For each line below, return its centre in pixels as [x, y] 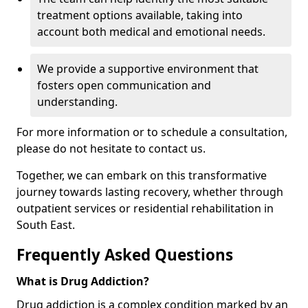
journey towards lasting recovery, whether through [150, 192]
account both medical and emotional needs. [151, 32]
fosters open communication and [124, 85]
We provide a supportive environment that [148, 69]
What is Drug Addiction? [83, 281]
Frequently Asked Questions [125, 255]
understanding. [77, 102]
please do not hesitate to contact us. [111, 148]
